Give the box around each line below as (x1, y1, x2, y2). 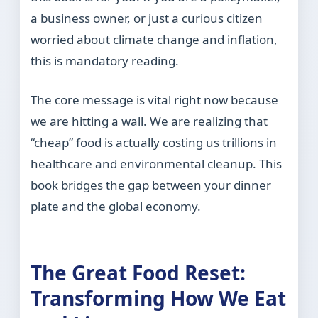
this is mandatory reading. (31, 53, 180, 70)
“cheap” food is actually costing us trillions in (31, 134, 278, 151)
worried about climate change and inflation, (31, 31, 278, 48)
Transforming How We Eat (31, 285, 287, 312)
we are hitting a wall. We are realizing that (31, 113, 268, 130)
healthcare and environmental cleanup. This (31, 155, 283, 172)
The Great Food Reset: (31, 259, 246, 287)
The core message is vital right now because (31, 92, 279, 109)
